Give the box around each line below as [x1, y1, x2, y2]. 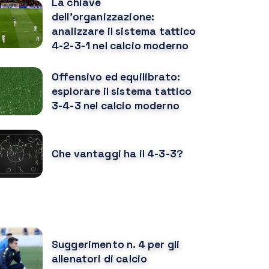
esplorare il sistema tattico [52, 85, 192, 98]
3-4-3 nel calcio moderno [52, 99, 180, 112]
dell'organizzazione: [52, 10, 155, 23]
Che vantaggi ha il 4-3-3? [52, 147, 183, 160]
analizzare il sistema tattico [52, 25, 196, 38]
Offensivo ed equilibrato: [52, 70, 181, 83]
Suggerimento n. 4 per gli [52, 238, 180, 251]
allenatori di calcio [52, 252, 148, 265]
